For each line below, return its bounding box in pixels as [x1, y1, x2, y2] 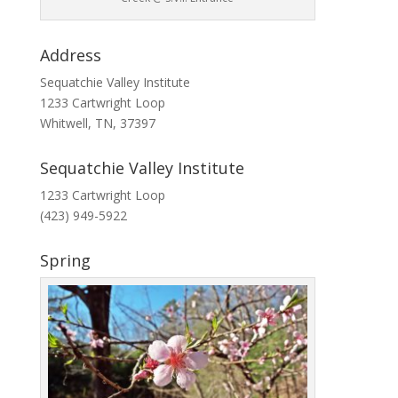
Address [39, 44, 101, 66]
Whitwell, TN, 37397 [39, 114, 155, 131]
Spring [39, 249, 91, 271]
